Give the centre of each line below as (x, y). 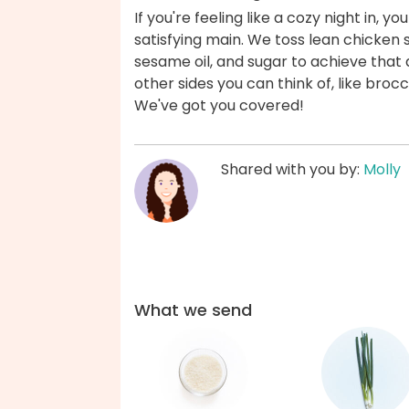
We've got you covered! (219, 106)
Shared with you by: (292, 170)
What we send (193, 310)
